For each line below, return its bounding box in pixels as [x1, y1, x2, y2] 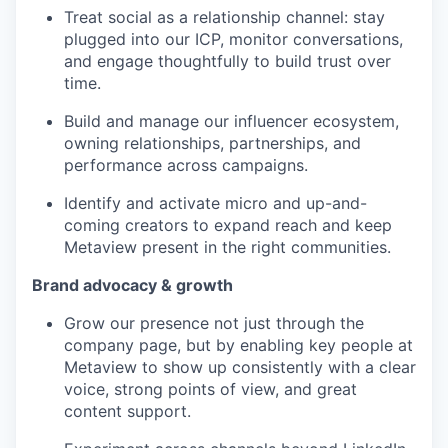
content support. [64, 401, 191, 422]
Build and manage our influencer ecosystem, [64, 111, 399, 132]
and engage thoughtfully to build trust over [64, 51, 391, 72]
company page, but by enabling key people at [64, 335, 413, 356]
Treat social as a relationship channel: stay [64, 7, 385, 28]
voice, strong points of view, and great [64, 379, 357, 400]
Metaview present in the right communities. [64, 237, 391, 258]
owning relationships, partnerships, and [64, 133, 361, 154]
